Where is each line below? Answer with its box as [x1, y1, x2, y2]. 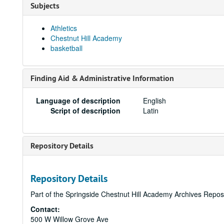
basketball [50, 43, 82, 53]
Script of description [50, 105, 121, 115]
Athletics [50, 23, 77, 33]
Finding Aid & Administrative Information [30, 73, 174, 83]
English [143, 95, 166, 105]
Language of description [36, 95, 121, 105]
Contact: [30, 204, 60, 214]
